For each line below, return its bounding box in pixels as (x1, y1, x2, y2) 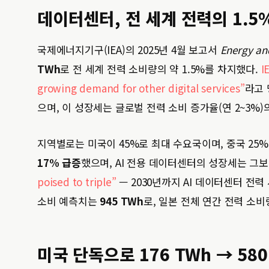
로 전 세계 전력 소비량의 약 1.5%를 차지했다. (60, 61, 261, 76)
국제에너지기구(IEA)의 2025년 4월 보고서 (37, 42, 220, 57)
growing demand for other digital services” (37, 80, 245, 95)
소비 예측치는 (37, 193, 100, 208)
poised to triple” (37, 174, 116, 189)
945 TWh (100, 193, 144, 208)
